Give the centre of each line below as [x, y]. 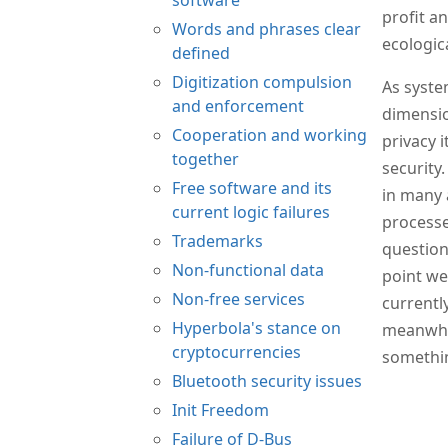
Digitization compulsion [262, 81]
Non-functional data [248, 269]
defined [201, 52]
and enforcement [238, 105]
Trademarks [217, 240]
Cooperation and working [269, 134]
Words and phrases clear [266, 28]
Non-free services [238, 298]
